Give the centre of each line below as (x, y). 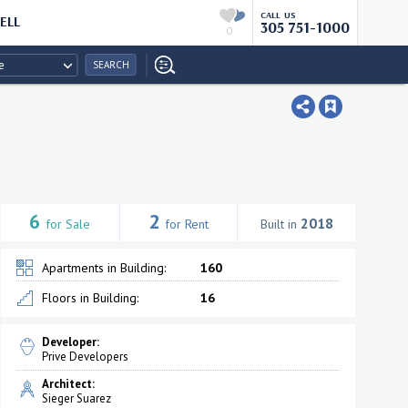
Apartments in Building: (103, 268)
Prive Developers (85, 357)
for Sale (68, 224)
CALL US (278, 15)
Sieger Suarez (76, 398)
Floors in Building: (90, 298)
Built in (280, 224)
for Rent (186, 224)
